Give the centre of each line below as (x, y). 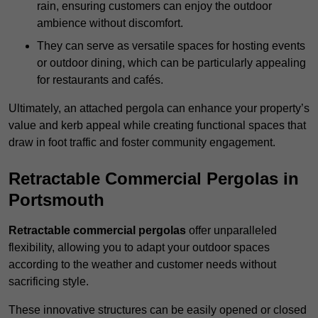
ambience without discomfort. (110, 23)
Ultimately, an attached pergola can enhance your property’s (159, 109)
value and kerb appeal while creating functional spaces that (157, 126)
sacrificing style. (49, 282)
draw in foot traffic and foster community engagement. (142, 143)
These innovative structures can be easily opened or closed (158, 310)
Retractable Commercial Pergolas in (154, 179)
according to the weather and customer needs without (142, 265)
